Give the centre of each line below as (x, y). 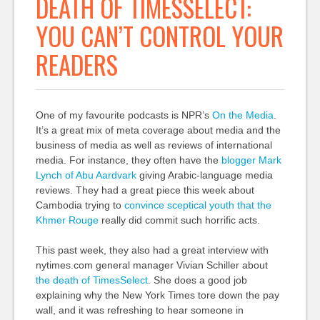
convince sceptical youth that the (197, 205)
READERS (76, 64)
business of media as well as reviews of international (154, 145)
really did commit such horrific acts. (179, 220)
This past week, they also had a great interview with (152, 250)
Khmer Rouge (67, 220)
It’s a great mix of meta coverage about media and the (158, 130)
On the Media (242, 115)
